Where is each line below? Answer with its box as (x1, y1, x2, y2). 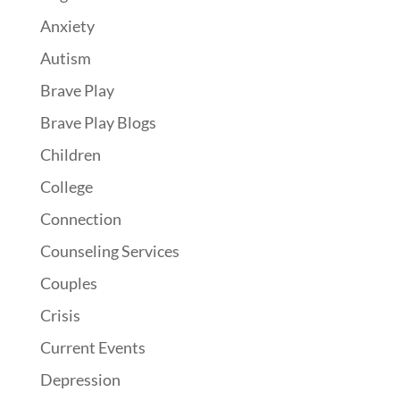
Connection (39, 209, 121, 229)
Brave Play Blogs (39, 112, 156, 133)
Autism (39, 48, 91, 69)
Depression (39, 370, 121, 390)
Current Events (39, 337, 146, 358)
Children (39, 145, 101, 165)
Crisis (39, 305, 80, 326)
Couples (39, 273, 97, 294)
